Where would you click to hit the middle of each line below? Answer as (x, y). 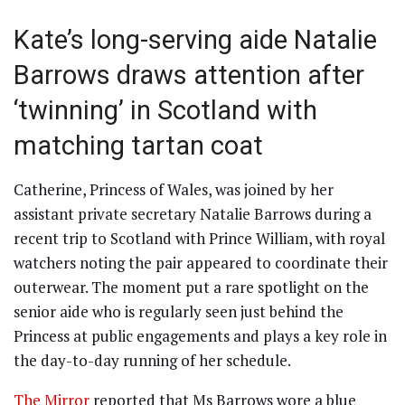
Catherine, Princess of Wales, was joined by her (174, 189)
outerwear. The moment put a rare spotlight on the (191, 287)
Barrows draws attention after (189, 75)
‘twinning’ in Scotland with (165, 111)
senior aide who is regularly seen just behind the (179, 311)
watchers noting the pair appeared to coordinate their (201, 262)
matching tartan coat (138, 146)
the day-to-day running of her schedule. (152, 360)
